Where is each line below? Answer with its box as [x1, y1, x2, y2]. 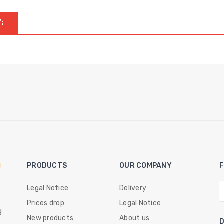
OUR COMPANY [119, 161, 172, 170]
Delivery [119, 184, 147, 192]
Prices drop [27, 199, 64, 207]
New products [27, 214, 74, 222]
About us [119, 214, 150, 222]
